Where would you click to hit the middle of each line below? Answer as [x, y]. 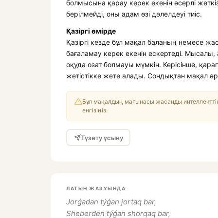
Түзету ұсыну [102, 137]
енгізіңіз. [95, 110]
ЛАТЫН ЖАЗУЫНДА [96, 188]
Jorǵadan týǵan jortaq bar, [111, 202]
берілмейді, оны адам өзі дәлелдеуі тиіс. [134, 14]
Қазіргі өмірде [91, 31]
